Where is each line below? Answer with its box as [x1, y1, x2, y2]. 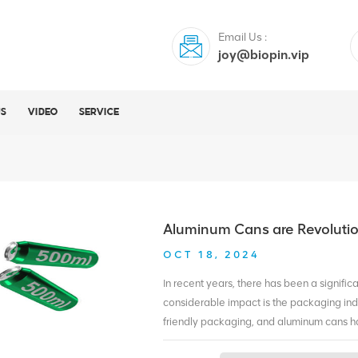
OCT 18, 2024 [163, 248, 261, 261]
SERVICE [78, 108, 119, 117]
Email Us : [218, 30, 268, 44]
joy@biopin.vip [218, 47, 310, 62]
